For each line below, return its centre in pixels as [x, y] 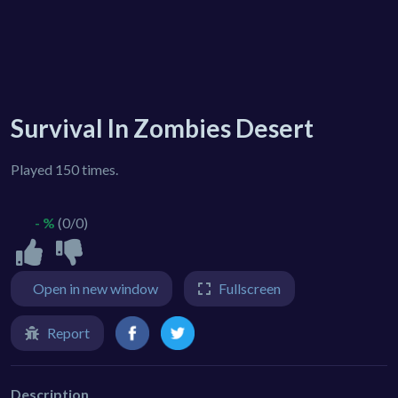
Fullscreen [250, 288]
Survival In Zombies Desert [162, 128]
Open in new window [96, 288]
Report [68, 333]
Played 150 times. [64, 169]
